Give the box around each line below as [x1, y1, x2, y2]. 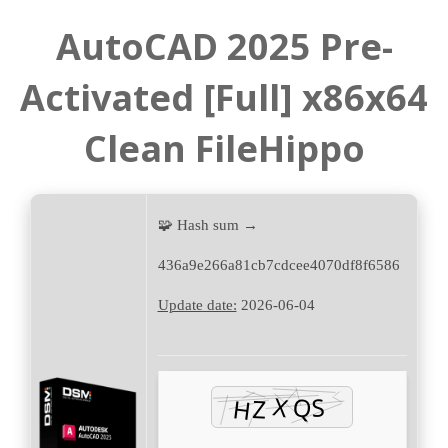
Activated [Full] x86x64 [20, 73, 428, 123]
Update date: [157, 297, 237, 314]
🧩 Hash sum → [157, 217, 258, 234]
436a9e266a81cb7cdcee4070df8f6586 [157, 257, 400, 274]
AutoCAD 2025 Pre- [55, 22, 393, 72]
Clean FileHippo [83, 124, 365, 174]
